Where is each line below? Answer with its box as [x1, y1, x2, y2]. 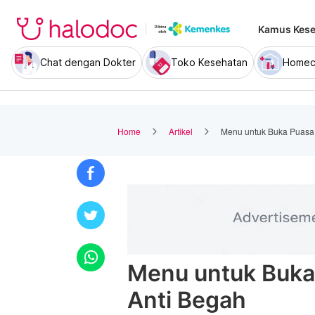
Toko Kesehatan [171, 56, 247, 68]
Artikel [169, 124, 193, 137]
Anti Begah [127, 286, 246, 314]
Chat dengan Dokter [40, 56, 136, 68]
